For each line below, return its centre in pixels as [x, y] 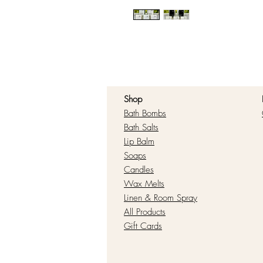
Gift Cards [143, 226]
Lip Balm [139, 142]
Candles [139, 170]
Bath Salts [141, 128]
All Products [145, 212]
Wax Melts [144, 184]
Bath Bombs [145, 114]
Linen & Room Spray [161, 198]
